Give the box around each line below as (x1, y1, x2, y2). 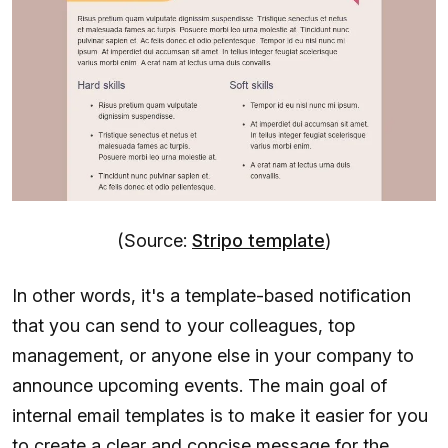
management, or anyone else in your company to (12, 344, 414, 366)
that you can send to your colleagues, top (12, 314, 355, 336)
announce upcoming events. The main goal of (12, 374, 387, 396)
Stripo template (192, 229, 325, 251)
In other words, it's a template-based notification (12, 284, 411, 306)
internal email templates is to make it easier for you (12, 404, 428, 426)
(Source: (117, 229, 192, 251)
